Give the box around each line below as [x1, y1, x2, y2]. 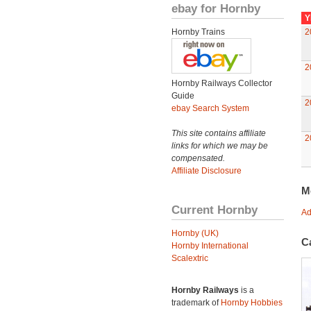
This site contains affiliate [171, 128, 266, 138]
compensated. [171, 153, 225, 163]
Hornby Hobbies [221, 298, 283, 308]
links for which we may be [171, 141, 268, 151]
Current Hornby [171, 203, 258, 217]
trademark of [171, 298, 221, 308]
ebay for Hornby [171, 1, 260, 15]
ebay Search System [171, 103, 249, 113]
